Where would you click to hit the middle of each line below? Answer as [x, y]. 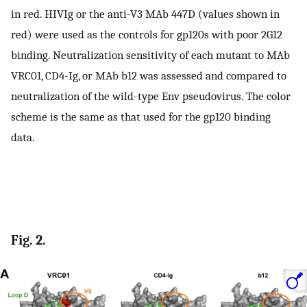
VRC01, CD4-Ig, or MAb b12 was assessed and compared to [149, 75]
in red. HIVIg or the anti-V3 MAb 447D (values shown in [145, 13]
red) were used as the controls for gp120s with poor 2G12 [147, 34]
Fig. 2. [28, 241]
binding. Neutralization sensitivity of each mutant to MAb [150, 54]
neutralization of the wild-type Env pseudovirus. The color [151, 96]
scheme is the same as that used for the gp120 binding [141, 116]
